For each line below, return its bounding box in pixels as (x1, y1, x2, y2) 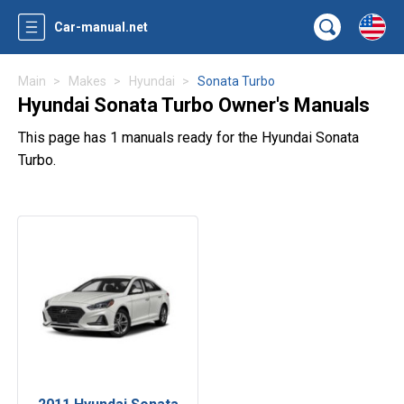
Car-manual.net (54, 20, 148, 34)
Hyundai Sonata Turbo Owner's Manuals (18, 94, 370, 116)
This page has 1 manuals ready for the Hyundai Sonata (18, 129, 359, 146)
